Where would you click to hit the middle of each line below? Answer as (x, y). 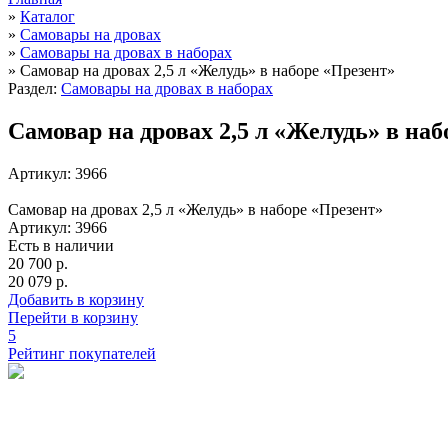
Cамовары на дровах (90, 34)
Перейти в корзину (73, 317)
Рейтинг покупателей (82, 353)
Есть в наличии (61, 245)
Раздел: (32, 88)
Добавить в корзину (76, 299)
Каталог (47, 16)
